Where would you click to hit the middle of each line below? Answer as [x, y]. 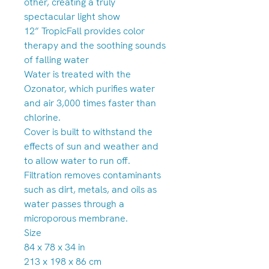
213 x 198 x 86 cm [63, 261]
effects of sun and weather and [91, 146]
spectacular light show [72, 17]
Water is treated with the [77, 74]
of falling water [56, 60]
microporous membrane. [76, 218]
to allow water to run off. [77, 161]
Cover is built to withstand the [88, 132]
